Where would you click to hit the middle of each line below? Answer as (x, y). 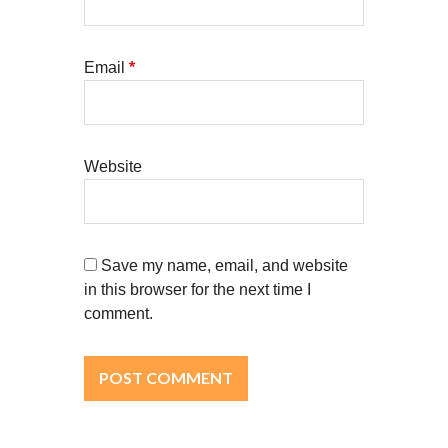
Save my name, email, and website (224, 265)
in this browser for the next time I (197, 289)
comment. (118, 313)
